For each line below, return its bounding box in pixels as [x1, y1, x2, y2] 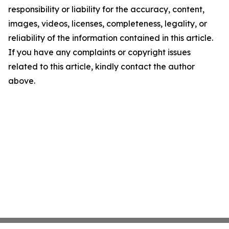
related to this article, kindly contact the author [8, 61, 195, 72]
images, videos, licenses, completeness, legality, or [8, 18, 207, 29]
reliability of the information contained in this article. [8, 33, 213, 43]
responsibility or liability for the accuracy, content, [8, 4, 204, 14]
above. [8, 76, 35, 86]
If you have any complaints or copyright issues [8, 47, 191, 57]
